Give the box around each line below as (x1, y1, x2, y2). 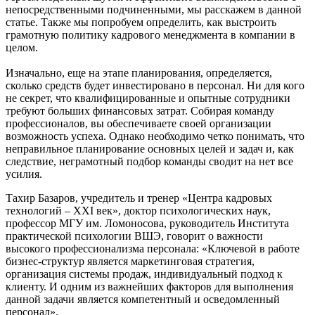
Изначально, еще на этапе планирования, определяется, (6, 66, 272, 79)
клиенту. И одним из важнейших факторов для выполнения (6, 280, 293, 292)
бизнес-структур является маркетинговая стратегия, (6, 255, 255, 267)
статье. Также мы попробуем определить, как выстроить (6, 15, 276, 28)
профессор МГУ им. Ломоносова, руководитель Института (6, 217, 289, 229)
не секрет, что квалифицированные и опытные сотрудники (6, 91, 290, 104)
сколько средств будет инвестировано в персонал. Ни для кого (6, 79, 304, 91)
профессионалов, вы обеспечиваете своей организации (6, 117, 271, 129)
